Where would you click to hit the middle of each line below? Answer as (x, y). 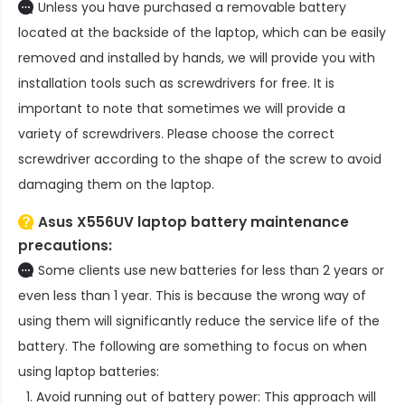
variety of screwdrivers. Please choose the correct (176, 134)
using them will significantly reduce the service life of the (199, 321)
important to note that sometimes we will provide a (182, 109)
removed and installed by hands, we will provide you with (197, 58)
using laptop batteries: (89, 372)
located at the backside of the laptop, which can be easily (202, 33)
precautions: (65, 246)
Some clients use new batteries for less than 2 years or (211, 271)
